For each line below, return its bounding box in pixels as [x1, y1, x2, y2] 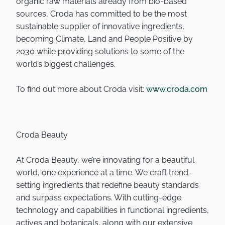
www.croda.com [146, 84, 207, 94]
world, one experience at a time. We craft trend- [16, 168, 192, 177]
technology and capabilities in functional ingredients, [16, 205, 209, 215]
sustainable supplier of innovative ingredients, [16, 22, 184, 31]
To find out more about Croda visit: [16, 84, 146, 94]
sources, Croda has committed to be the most [16, 9, 187, 19]
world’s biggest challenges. [16, 59, 118, 69]
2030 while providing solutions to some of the [16, 47, 184, 56]
